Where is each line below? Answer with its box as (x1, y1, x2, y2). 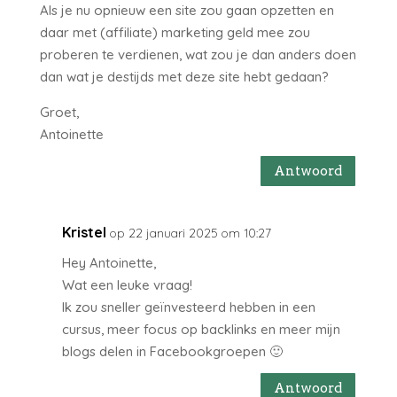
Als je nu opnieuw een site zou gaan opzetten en (39, 2, 334, 19)
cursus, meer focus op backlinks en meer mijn (61, 321, 340, 339)
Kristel (61, 223, 106, 242)
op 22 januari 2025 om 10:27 (109, 225, 271, 242)
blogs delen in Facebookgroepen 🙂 (61, 343, 283, 361)
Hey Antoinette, (61, 254, 156, 272)
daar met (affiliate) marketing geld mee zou (39, 24, 310, 42)
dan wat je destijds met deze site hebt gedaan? (39, 68, 329, 86)
